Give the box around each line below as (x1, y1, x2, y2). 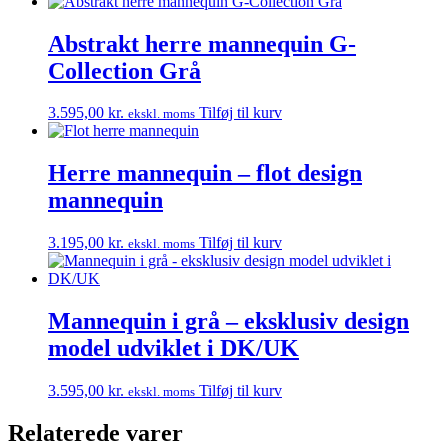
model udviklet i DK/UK (48, 335, 299, 362)
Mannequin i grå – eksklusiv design (48, 308, 409, 335)
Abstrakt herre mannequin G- (48, 30, 356, 57)
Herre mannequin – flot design (48, 160, 362, 187)
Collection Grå (48, 57, 201, 84)
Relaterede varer (8, 419, 183, 446)
